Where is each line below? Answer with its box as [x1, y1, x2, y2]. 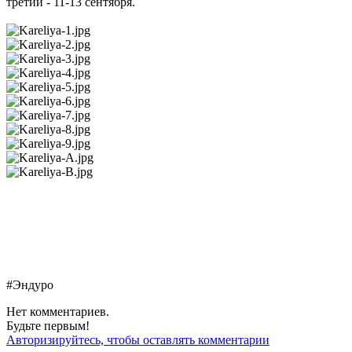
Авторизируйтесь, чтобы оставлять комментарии [6, 333, 269, 347]
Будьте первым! [6, 319, 90, 333]
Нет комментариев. [6, 305, 109, 319]
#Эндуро [6, 278, 53, 292]
